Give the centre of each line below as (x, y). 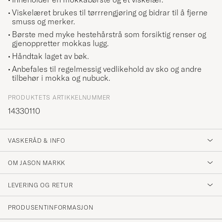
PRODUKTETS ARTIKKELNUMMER (59, 97)
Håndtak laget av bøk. (50, 56)
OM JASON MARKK (37, 163)
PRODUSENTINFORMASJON (51, 207)
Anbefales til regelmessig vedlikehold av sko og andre (107, 69)
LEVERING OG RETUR (41, 185)
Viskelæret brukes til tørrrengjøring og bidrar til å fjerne (110, 12)
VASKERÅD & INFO (37, 140)
